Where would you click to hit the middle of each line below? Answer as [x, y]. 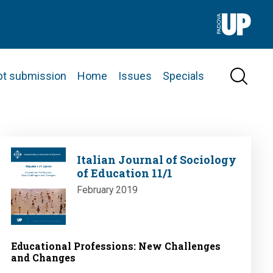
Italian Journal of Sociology [156, 160]
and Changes [43, 258]
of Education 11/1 [124, 173]
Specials [183, 76]
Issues [135, 76]
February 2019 [107, 190]
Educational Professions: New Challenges [116, 246]
